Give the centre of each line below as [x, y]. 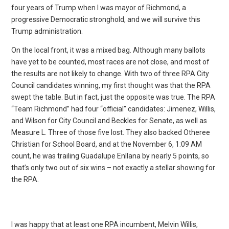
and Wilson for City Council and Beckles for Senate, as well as [109, 120]
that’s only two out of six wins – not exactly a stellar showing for [113, 167]
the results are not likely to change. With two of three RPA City [110, 73]
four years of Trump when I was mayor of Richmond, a [99, 7]
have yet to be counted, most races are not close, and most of [111, 62]
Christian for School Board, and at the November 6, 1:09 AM [107, 144]
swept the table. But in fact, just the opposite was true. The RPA [113, 97]
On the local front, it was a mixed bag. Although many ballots [109, 50]
